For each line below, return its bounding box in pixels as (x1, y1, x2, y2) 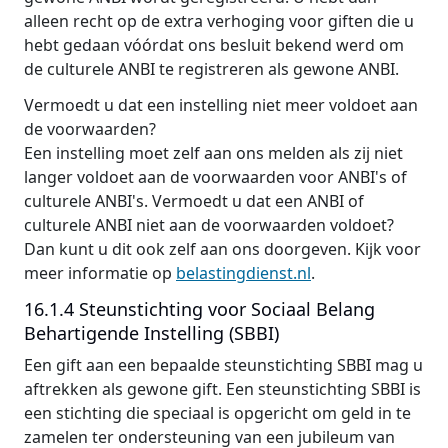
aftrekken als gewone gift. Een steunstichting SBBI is (24, 378, 421, 400)
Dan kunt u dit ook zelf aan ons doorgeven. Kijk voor (24, 238, 421, 260)
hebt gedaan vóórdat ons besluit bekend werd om (24, 34, 404, 56)
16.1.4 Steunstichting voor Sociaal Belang (24, 297, 375, 321)
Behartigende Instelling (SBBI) (24, 321, 279, 345)
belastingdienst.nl (176, 262, 311, 284)
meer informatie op (24, 262, 176, 284)
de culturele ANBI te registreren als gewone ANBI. (24, 58, 399, 80)
